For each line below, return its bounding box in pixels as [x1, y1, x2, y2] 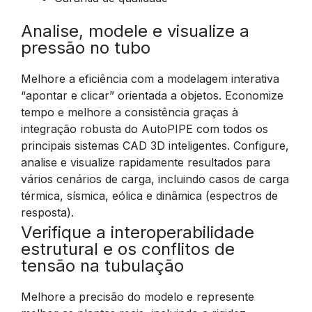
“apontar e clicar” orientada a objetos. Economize [21, 88, 283, 102]
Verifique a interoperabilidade [21, 222, 254, 242]
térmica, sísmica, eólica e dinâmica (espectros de [21, 189, 278, 203]
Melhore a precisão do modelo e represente [21, 290, 254, 304]
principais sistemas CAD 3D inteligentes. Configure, [21, 139, 289, 153]
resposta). [21, 205, 74, 219]
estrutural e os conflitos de [21, 239, 235, 259]
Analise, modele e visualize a [21, 21, 249, 41]
